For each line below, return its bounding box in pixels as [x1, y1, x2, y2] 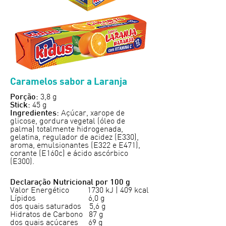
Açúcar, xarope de [59, 109, 125, 118]
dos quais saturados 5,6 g [10, 202, 106, 211]
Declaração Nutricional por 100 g [10, 179, 130, 187]
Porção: [10, 93, 38, 101]
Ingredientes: [10, 109, 59, 118]
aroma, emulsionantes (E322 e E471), [10, 141, 140, 150]
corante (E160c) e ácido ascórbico [10, 149, 128, 158]
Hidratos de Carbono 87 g [10, 210, 103, 219]
